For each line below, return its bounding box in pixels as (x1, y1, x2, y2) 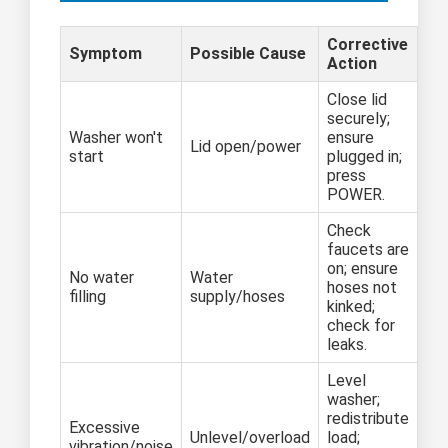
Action (327, 53, 377, 73)
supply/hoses (190, 286, 285, 306)
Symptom (69, 43, 142, 63)
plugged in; (327, 146, 402, 166)
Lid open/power (190, 136, 301, 156)
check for (327, 315, 395, 335)
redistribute (327, 408, 409, 428)
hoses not (327, 277, 397, 297)
